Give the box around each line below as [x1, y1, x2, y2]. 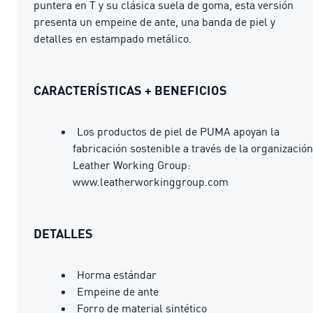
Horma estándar [77, 267, 156, 282]
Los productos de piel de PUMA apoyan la [77, 124, 279, 138]
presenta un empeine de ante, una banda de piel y [34, 14, 275, 29]
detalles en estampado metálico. [34, 31, 191, 45]
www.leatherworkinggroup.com [73, 174, 228, 189]
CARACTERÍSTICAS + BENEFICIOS [34, 82, 227, 98]
